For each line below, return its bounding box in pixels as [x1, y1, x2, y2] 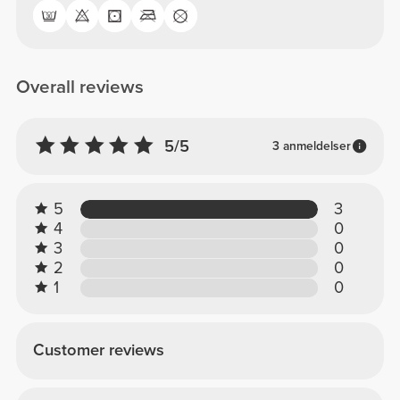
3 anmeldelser [271, 137, 351, 154]
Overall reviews [16, 76, 145, 99]
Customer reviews [32, 340, 164, 361]
